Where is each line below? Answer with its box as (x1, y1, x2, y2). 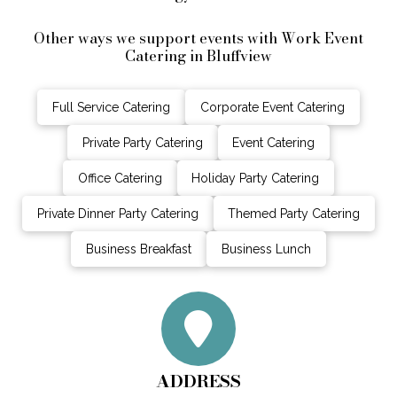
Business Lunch (221, 242, 311, 257)
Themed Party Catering (228, 206, 361, 222)
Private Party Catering (82, 135, 203, 150)
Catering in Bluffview (125, 43, 272, 67)
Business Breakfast (86, 242, 192, 257)
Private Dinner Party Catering (36, 206, 198, 222)
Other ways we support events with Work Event (34, 26, 363, 50)
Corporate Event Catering (199, 99, 345, 114)
